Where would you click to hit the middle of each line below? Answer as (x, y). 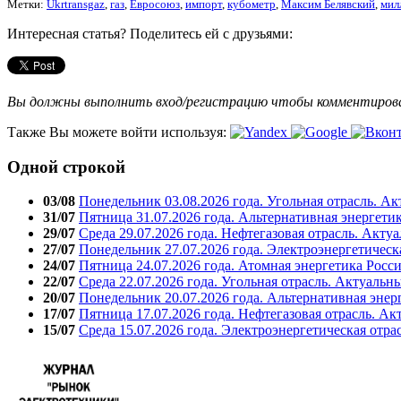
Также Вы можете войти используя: (119, 132)
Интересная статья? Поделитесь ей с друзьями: (150, 33)
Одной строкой (66, 166)
